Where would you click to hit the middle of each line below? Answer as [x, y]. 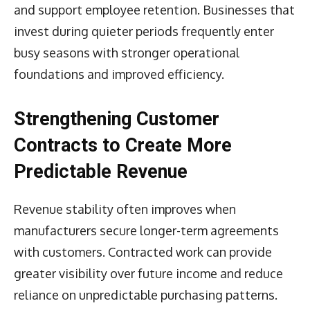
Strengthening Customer [117, 119]
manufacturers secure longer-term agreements [146, 230]
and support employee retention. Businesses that [154, 9]
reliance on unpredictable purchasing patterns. [146, 294]
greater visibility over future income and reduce [148, 273]
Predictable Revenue [101, 171]
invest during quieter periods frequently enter [144, 31]
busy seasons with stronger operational [127, 52]
